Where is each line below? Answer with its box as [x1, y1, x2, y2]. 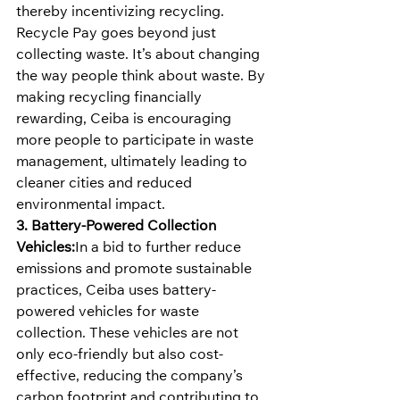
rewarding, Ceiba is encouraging [16, 112, 235, 128]
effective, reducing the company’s [16, 370, 246, 385]
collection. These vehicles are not [16, 327, 242, 342]
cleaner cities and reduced [16, 177, 196, 192]
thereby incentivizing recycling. [16, 5, 224, 21]
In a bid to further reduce [75, 241, 245, 256]
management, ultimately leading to [16, 155, 251, 171]
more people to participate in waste [16, 134, 257, 149]
